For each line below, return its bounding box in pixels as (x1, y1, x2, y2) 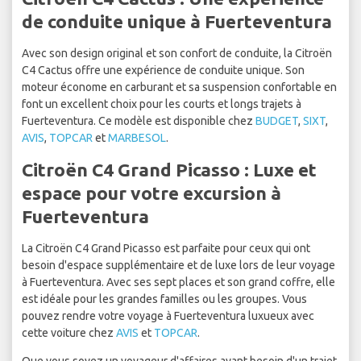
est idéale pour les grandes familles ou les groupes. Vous (22, 293, 307, 306)
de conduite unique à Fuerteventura (22, 11, 332, 32)
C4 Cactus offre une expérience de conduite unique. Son (22, 64, 305, 77)
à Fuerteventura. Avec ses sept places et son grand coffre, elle (22, 276, 335, 289)
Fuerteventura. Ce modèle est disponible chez (22, 114, 255, 128)
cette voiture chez (22, 326, 116, 340)
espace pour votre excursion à (22, 183, 281, 204)
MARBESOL (108, 131, 166, 145)
